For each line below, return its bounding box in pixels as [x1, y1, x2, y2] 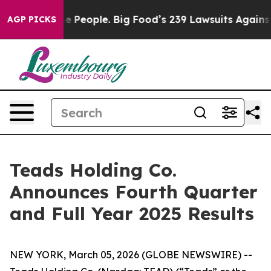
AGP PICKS [7, 14, 56, 25]
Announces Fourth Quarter [10, 180, 258, 203]
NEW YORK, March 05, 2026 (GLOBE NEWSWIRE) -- [10, 249, 252, 261]
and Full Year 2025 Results [10, 202, 254, 225]
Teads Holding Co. [10, 158, 177, 181]
